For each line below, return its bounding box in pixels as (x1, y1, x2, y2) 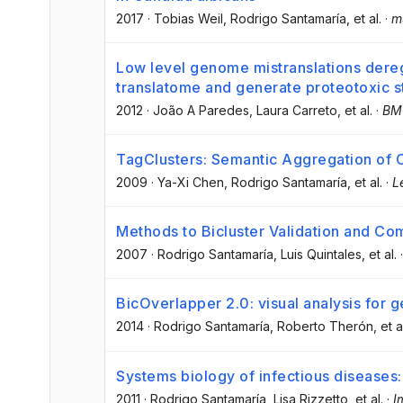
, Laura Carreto (249, 102, 337, 118)
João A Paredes (153, 102, 249, 118)
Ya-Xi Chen (157, 175, 224, 191)
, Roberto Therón (270, 318, 373, 335)
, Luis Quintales (273, 246, 362, 263)
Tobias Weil (154, 10, 223, 26)
